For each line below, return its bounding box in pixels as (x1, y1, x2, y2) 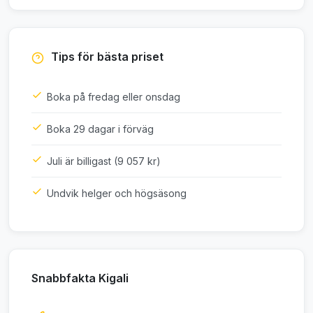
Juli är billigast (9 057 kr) (47, 154, 161, 167)
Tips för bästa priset (48, 49, 163, 64)
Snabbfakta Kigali (31, 270, 129, 285)
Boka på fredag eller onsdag (47, 90, 180, 103)
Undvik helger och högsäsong (47, 187, 187, 199)
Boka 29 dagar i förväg (47, 122, 154, 135)
